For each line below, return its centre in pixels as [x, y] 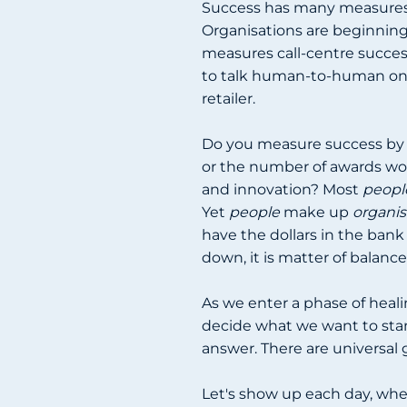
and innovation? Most [280, 189]
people [254, 212]
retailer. [228, 98]
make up [316, 212]
